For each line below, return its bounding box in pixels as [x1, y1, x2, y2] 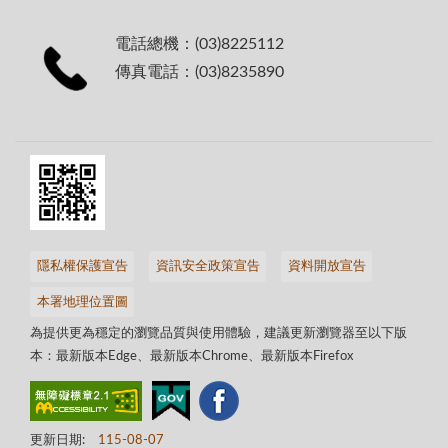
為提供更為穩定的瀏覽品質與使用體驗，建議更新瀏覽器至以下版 [30, 327, 407, 341]
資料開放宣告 [287, 259, 366, 273]
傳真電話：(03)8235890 [115, 63, 284, 80]
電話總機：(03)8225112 [115, 35, 284, 52]
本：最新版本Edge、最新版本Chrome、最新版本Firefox [30, 350, 353, 364]
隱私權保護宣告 [36, 259, 128, 273]
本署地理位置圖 [36, 295, 128, 309]
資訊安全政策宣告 [155, 259, 260, 273]
